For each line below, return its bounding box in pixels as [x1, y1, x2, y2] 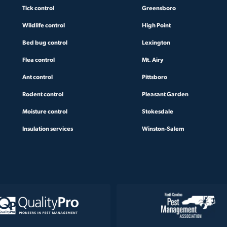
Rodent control [22, 90, 63, 98]
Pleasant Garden [142, 90, 188, 98]
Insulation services [22, 124, 73, 132]
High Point [142, 21, 171, 29]
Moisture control [22, 107, 67, 115]
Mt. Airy [142, 55, 164, 63]
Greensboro [142, 4, 176, 12]
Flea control [22, 55, 55, 63]
